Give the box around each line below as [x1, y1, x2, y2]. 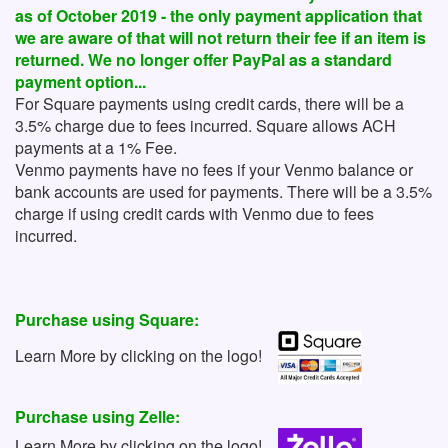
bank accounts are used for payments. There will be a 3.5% [15, 180, 432, 204]
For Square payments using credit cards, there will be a [15, 92, 404, 116]
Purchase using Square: [15, 308, 199, 332]
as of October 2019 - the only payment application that [15, 4, 422, 28]
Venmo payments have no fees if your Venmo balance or [15, 158, 413, 182]
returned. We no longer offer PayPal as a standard [15, 48, 392, 72]
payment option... [15, 70, 146, 94]
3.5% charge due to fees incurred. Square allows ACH [15, 114, 396, 138]
